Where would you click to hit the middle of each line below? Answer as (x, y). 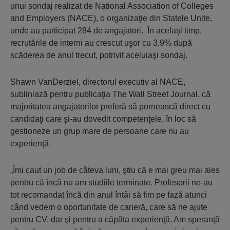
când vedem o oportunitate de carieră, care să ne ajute (109, 207)
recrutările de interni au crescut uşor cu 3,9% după (101, 43)
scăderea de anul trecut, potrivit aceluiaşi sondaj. (99, 55)
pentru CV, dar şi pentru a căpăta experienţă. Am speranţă (115, 220)
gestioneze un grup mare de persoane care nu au (100, 131)
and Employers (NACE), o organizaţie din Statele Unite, (111, 18)
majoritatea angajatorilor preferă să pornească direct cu (110, 107)
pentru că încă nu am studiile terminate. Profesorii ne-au (111, 183)
